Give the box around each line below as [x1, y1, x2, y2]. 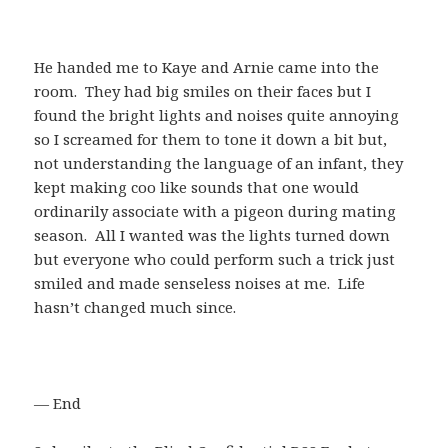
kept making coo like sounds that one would [34, 177, 360, 198]
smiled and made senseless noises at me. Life [34, 273, 366, 294]
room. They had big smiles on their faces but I [34, 81, 372, 102]
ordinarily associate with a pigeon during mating [34, 201, 397, 222]
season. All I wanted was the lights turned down [34, 225, 391, 246]
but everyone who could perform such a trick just [34, 249, 396, 270]
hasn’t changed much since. [34, 297, 237, 318]
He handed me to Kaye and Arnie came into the [34, 57, 380, 78]
